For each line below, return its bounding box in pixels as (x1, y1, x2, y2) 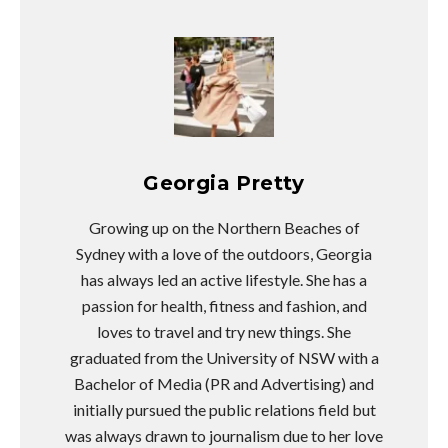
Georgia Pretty (143, 170, 305, 195)
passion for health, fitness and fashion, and (81, 295, 367, 315)
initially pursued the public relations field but (72, 399, 376, 419)
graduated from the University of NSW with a (69, 347, 379, 367)
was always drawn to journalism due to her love (65, 425, 383, 445)
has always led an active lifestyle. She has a (81, 269, 367, 289)
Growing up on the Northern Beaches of (88, 217, 360, 237)
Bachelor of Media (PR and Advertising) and (74, 373, 374, 393)
